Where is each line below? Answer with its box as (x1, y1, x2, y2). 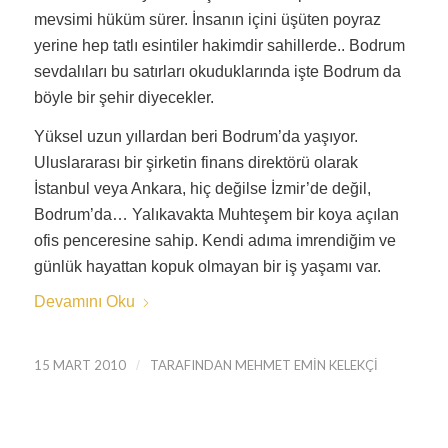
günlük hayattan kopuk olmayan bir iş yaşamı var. (33, 258, 381, 276)
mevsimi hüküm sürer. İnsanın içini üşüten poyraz (33, 10, 381, 28)
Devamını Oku (33, 292, 135, 310)
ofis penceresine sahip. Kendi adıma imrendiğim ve (33, 232, 396, 250)
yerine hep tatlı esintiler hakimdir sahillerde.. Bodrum (33, 36, 405, 54)
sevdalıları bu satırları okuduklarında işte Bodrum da (33, 62, 401, 80)
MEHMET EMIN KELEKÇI (234, 357, 378, 374)
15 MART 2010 (33, 357, 126, 374)
